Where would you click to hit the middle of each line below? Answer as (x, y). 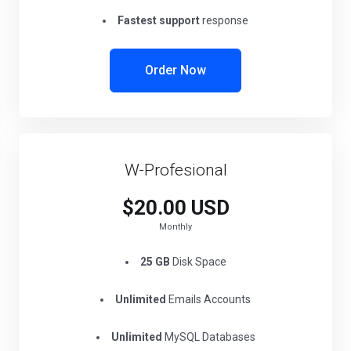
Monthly (175, 227)
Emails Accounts (208, 299)
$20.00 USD (175, 208)
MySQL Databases (208, 337)
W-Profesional (175, 170)
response (224, 20)
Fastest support (159, 20)
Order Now (175, 70)
